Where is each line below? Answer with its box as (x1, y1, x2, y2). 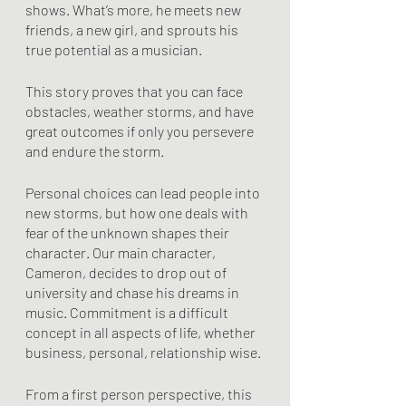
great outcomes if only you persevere (25, 122, 256, 140)
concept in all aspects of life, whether (25, 324, 258, 341)
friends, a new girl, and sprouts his (25, 21, 241, 38)
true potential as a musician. (25, 41, 202, 58)
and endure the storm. (25, 142, 167, 159)
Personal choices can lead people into (25, 184, 263, 201)
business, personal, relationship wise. (25, 343, 264, 361)
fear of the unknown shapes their (25, 224, 232, 241)
